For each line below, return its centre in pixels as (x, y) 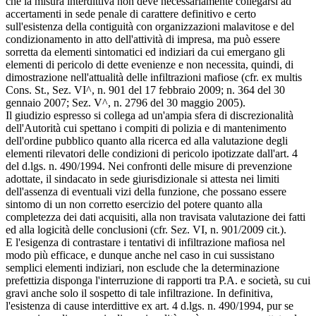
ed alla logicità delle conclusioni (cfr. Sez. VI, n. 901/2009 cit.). (146, 229)
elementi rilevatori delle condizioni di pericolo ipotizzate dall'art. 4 (152, 153)
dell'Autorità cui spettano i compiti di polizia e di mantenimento (146, 128)
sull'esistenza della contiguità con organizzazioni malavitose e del (150, 26)
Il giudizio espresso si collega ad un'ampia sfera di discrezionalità (150, 115)
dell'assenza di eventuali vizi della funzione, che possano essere (146, 191)
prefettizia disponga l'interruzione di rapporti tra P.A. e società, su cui (158, 280)
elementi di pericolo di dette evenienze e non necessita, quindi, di (150, 64)
